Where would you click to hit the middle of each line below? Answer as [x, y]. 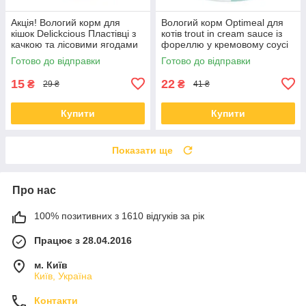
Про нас [34, 190]
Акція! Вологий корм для [66, 22]
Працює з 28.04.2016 [83, 240]
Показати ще [142, 150]
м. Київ [51, 265]
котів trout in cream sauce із [222, 33]
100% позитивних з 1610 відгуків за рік [119, 215]
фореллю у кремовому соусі [225, 44]
